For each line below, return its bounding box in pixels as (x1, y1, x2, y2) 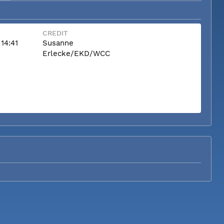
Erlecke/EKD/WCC (42, 48, 110, 58)
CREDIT (42, 28, 68, 37)
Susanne (42, 38, 73, 47)
